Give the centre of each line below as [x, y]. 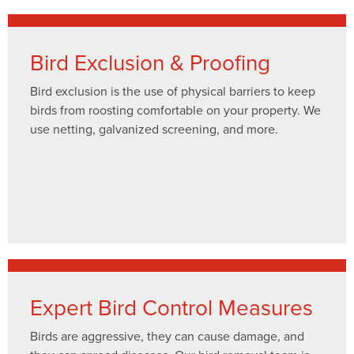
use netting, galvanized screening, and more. [154, 128]
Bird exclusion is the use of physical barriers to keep [173, 90]
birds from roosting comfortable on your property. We [175, 109]
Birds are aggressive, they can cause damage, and [167, 335]
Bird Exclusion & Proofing [150, 62]
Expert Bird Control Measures [171, 307]
